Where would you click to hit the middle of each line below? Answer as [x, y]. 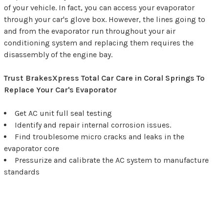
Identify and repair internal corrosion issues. [93, 125]
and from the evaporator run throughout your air [90, 31]
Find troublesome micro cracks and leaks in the [99, 136]
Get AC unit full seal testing [63, 113]
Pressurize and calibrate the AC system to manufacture [112, 160]
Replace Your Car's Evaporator [60, 89]
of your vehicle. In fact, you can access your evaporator [99, 7]
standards [22, 172]
